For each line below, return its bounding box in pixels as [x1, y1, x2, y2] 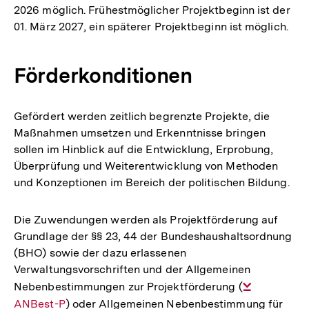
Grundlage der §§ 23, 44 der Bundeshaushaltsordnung [14, 230, 292, 243]
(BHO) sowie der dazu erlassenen [14, 246, 186, 259]
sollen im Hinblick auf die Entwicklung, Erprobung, [14, 143, 274, 156]
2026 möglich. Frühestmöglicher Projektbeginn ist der [14, 3, 290, 17]
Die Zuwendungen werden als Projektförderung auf [14, 213, 279, 226]
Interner [256, 280, 298, 293]
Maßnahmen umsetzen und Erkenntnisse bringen [14, 126, 266, 139]
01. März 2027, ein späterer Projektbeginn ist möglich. [14, 20, 288, 33]
